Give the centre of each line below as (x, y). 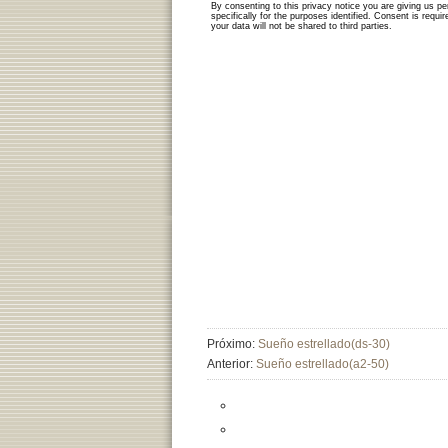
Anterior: (231, 364)
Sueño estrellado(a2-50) (322, 364)
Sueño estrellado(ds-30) (324, 344)
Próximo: (232, 344)
